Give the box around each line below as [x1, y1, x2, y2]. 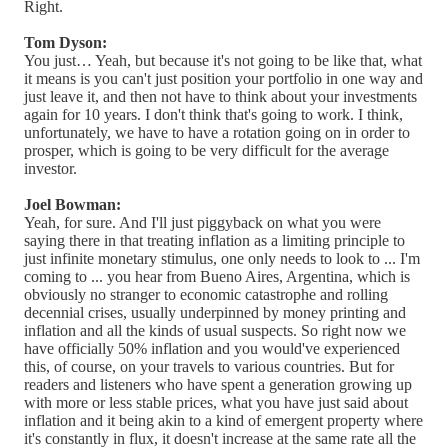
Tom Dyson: [24, 33, 107, 51]
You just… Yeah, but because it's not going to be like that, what [24, 51, 422, 69]
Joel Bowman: [24, 195, 121, 213]
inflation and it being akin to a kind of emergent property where [24, 411, 423, 429]
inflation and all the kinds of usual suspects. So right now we [24, 321, 406, 339]
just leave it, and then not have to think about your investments [24, 87, 417, 105]
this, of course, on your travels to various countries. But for [24, 357, 394, 375]
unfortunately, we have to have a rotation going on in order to [24, 123, 410, 141]
